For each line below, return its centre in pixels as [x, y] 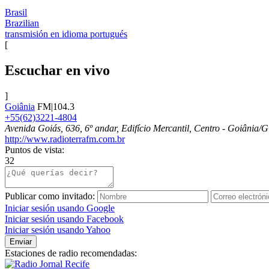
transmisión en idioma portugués [66, 34]
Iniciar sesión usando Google [60, 208]
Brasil [16, 12]
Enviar [21, 241]
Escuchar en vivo [57, 70]
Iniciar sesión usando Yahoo [58, 229]
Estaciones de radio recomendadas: [71, 253]
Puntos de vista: [35, 150]
